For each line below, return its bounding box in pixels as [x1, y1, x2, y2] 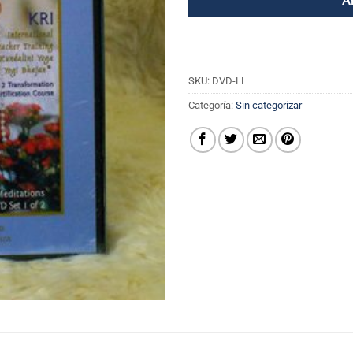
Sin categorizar [236, 98, 302, 111]
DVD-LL [212, 74, 247, 87]
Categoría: [188, 98, 236, 111]
